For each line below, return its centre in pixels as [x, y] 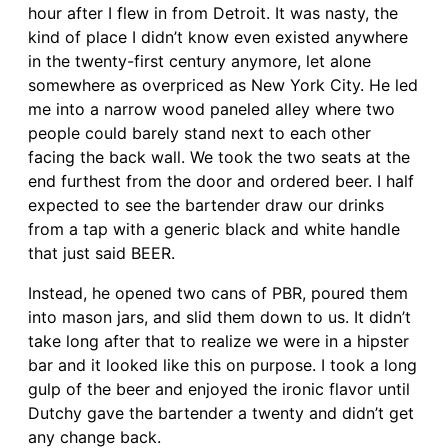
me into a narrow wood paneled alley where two [211, 108]
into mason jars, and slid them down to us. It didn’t [219, 316]
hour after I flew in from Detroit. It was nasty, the [213, 12]
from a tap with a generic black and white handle [214, 228]
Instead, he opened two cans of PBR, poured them [218, 292]
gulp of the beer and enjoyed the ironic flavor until [219, 388]
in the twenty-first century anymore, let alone [199, 60]
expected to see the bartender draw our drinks [206, 204]
